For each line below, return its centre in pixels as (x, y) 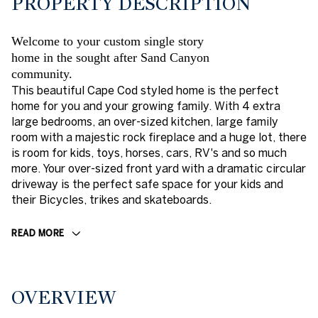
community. (42, 74)
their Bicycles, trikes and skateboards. (111, 199)
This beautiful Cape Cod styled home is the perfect (145, 90)
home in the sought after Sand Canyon (110, 57)
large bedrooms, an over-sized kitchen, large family (145, 121)
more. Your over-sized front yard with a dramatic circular (159, 168)
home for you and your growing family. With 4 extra (146, 106)
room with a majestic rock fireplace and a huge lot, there (159, 137)
